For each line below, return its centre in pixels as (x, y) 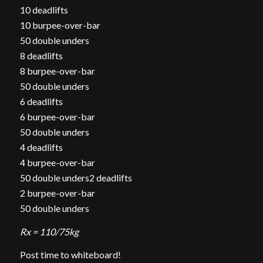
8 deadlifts (41, 56)
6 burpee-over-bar (57, 117)
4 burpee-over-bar (57, 163)
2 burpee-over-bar (57, 193)
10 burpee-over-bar (60, 25)
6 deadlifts (41, 102)
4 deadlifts (41, 147)
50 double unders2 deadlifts (76, 178)
